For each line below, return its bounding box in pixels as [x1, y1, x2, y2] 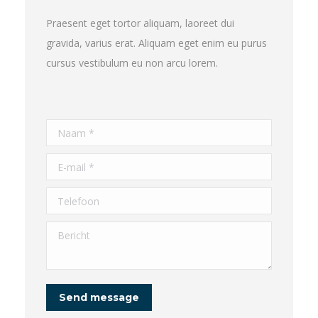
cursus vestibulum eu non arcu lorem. [46, 56, 218, 70]
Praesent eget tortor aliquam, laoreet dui [46, 16, 234, 31]
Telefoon [46, 190, 88, 204]
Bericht [46, 224, 79, 238]
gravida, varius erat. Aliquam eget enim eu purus [46, 36, 267, 50]
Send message [59, 291, 139, 305]
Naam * [46, 122, 83, 136]
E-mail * [46, 156, 83, 170]
